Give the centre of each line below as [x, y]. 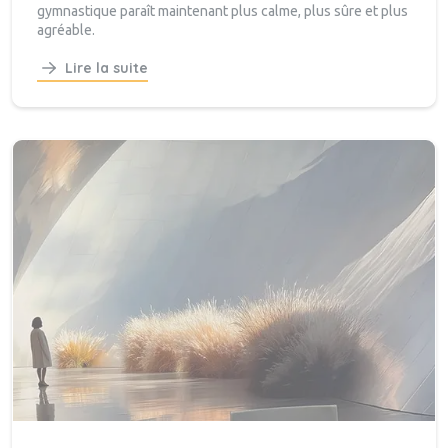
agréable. [66, 30]
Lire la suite [106, 68]
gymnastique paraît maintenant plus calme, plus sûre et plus [222, 11]
